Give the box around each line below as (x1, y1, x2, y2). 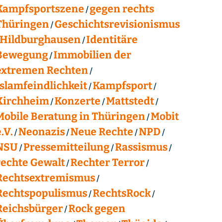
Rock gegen (68, 202, 125, 215)
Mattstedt (106, 94, 154, 108)
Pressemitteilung (23, 140, 110, 154)
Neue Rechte (70, 125, 133, 138)
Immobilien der (53, 48, 131, 61)
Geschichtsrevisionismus (54, 17, 180, 31)
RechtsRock (92, 186, 151, 200)
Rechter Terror (70, 156, 145, 169)
